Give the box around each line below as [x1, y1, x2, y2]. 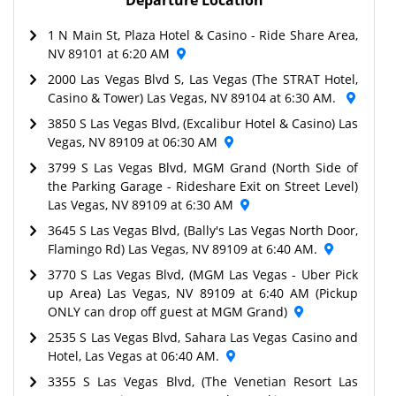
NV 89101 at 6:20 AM [48, 44, 170, 62]
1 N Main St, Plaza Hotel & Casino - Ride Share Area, [48, 26, 358, 43]
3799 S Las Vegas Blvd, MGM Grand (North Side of [48, 158, 358, 176]
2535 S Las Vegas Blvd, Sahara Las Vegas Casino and [48, 328, 358, 346]
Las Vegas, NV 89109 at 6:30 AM [48, 195, 233, 213]
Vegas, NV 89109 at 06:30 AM [48, 133, 217, 150]
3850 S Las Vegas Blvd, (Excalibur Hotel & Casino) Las [48, 114, 358, 132]
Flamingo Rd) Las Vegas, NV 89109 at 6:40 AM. [48, 240, 317, 257]
